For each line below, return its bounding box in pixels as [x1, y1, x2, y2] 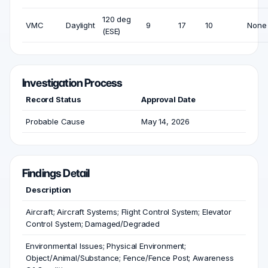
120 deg [102, 14, 131, 25]
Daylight [66, 20, 95, 31]
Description [26, 185, 72, 195]
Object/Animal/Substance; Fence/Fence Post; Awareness [26, 253, 234, 263]
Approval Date [141, 95, 196, 105]
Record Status [26, 95, 81, 105]
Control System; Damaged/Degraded [26, 219, 160, 229]
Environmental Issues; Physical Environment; [26, 241, 187, 251]
